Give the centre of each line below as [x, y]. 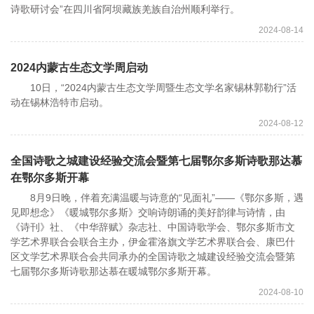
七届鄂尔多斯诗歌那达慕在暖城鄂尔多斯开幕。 [114, 272]
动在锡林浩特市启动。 [60, 103]
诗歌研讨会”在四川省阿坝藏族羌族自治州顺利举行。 [125, 9]
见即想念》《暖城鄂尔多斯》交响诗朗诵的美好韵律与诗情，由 [148, 213]
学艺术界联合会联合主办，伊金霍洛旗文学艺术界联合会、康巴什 [153, 242]
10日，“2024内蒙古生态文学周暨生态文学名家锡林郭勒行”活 [153, 88]
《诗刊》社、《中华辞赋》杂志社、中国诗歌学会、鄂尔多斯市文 [153, 227]
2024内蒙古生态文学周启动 [79, 68]
